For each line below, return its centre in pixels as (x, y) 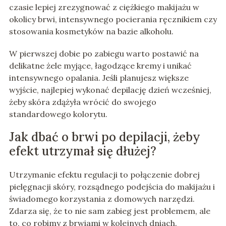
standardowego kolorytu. (58, 114)
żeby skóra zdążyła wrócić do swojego (82, 102)
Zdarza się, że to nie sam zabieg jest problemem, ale (109, 211)
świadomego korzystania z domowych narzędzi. (102, 199)
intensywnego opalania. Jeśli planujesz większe (99, 78)
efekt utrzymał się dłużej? (82, 151)
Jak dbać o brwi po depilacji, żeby (104, 137)
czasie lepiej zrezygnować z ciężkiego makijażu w (104, 7)
